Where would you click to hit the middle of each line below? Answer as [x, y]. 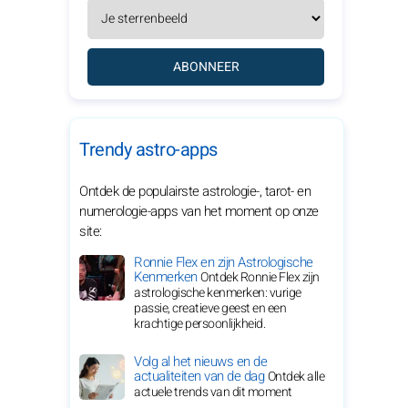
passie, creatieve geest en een [210, 308]
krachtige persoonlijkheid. [199, 324]
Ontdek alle [296, 377]
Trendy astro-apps [148, 150]
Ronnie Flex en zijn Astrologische [224, 262]
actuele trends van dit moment [213, 392]
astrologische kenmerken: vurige [218, 293]
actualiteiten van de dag [201, 376]
